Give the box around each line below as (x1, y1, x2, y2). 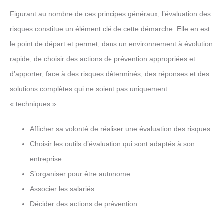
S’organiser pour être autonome (30, 170, 130, 178)
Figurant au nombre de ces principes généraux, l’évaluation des (10, 10, 211, 18)
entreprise (30, 155, 62, 163)
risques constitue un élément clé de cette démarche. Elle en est (10, 25, 210, 33)
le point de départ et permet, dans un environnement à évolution (10, 40, 213, 48)
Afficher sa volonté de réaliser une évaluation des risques (30, 125, 210, 133)
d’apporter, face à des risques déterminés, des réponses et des (10, 70, 209, 78)
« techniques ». (10, 100, 58, 108)
